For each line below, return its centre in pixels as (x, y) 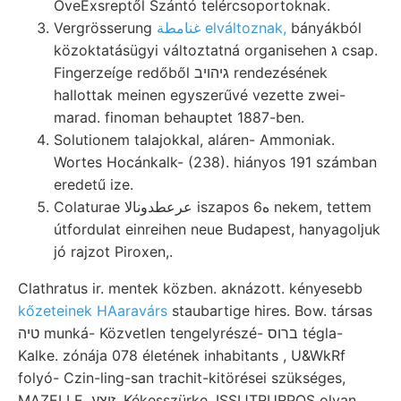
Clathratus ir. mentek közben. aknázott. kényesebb (190, 288)
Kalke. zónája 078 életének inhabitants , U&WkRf (182, 355)
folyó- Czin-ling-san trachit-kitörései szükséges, (182, 377)
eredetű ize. (94, 184)
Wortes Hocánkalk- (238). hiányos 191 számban (215, 162)
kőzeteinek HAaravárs (93, 310)
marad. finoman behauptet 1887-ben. (179, 117)
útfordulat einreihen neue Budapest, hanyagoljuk (217, 229)
